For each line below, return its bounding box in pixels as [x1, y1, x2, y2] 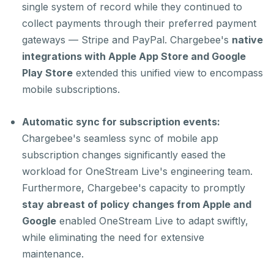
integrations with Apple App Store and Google [22, 50, 246, 62]
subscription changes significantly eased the [22, 149, 226, 161]
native [232, 34, 263, 46]
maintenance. [22, 248, 84, 260]
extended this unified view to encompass [73, 67, 263, 79]
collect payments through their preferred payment [22, 17, 256, 29]
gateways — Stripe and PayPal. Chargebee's [22, 34, 232, 46]
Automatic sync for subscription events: [22, 116, 220, 128]
